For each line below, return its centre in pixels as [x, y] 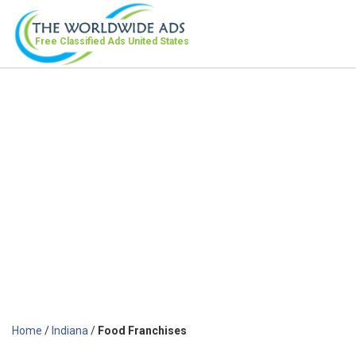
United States [159, 41]
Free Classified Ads [81, 41]
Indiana [70, 330]
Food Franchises [142, 330]
